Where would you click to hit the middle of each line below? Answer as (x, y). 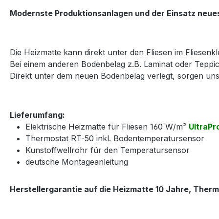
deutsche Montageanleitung (77, 162)
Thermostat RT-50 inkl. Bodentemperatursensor (115, 138)
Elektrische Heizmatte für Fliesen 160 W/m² (107, 126)
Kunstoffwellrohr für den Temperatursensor (108, 150)
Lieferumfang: (37, 115)
